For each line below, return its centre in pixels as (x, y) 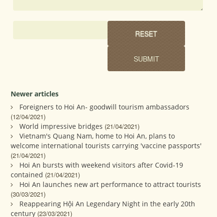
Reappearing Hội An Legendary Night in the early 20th (108, 204)
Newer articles (35, 94)
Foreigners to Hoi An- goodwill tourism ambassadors (105, 107)
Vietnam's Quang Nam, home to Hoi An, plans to (97, 136)
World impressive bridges (61, 126)
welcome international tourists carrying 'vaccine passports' (106, 146)
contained (27, 175)
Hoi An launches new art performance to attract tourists (110, 185)
